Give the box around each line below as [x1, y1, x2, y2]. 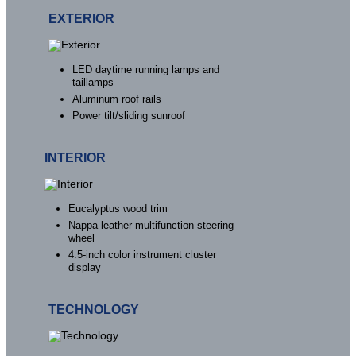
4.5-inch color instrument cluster [68, 249, 217, 261]
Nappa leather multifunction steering [68, 219, 234, 232]
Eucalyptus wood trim [68, 203, 168, 215]
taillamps [72, 76, 114, 89]
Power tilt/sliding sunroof [72, 110, 186, 122]
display [68, 261, 102, 274]
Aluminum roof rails [72, 93, 162, 106]
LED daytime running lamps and [72, 64, 220, 76]
